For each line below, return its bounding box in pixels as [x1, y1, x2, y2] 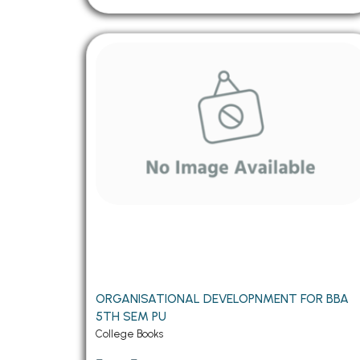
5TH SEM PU [96, 309, 167, 325]
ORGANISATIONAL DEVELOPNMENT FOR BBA [96, 291, 350, 307]
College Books [96, 328, 164, 341]
